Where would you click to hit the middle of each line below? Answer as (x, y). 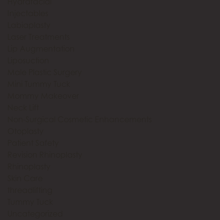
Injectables (28, 13)
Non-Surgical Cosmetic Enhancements (80, 119)
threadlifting (30, 190)
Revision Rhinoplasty (45, 155)
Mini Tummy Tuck (39, 84)
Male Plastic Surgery (45, 72)
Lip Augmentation (41, 49)
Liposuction (28, 60)
